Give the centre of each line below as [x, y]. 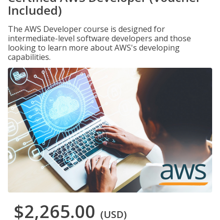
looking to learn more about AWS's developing [94, 48]
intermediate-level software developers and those [99, 38]
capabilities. [29, 57]
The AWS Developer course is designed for [86, 29]
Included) [35, 10]
